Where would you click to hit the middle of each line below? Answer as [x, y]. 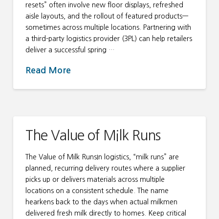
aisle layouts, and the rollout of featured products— [107, 16]
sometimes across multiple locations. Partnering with [108, 27]
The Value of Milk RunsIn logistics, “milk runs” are [102, 157]
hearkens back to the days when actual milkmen [101, 202]
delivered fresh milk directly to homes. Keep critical [106, 213]
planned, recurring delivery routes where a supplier [105, 168]
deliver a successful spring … [70, 50]
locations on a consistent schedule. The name [97, 190]
